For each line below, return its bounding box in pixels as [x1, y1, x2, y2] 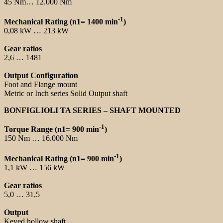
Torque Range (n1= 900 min [4, 125, 99, 134]
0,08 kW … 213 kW [4, 26, 69, 35]
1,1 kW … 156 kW [4, 163, 65, 172]
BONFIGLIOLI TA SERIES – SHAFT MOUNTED [4, 106, 181, 115]
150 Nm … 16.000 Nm [4, 134, 78, 143]
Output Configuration [4, 71, 78, 80]
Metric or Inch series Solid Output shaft [4, 89, 127, 98]
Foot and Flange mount [4, 80, 77, 89]
